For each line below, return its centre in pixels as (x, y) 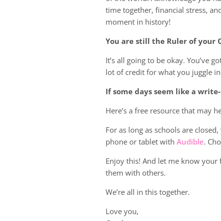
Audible (190, 141)
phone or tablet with (140, 141)
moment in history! (138, 21)
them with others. (136, 172)
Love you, (122, 211)
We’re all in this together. (148, 192)
